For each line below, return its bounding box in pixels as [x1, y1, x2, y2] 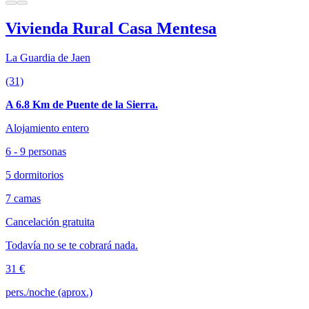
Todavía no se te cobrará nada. [6, 239, 138, 251]
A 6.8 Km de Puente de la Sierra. [6, 98, 158, 110]
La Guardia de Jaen [6, 51, 90, 63]
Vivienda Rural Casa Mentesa [6, 19, 217, 38]
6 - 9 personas [6, 145, 66, 157]
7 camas [6, 192, 41, 204]
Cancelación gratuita [6, 215, 94, 228]
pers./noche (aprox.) [6, 286, 92, 298]
